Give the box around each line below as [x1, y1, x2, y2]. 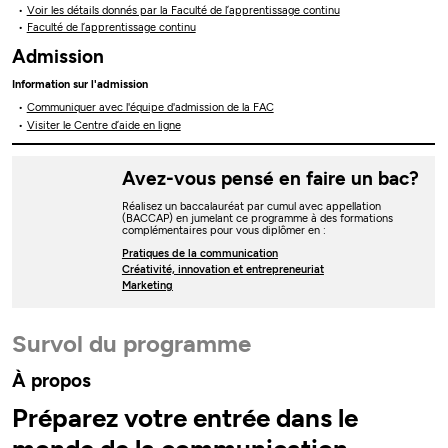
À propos [12, 368, 92, 392]
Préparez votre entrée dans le [12, 402, 359, 435]
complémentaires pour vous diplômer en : [121, 224, 326, 238]
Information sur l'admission [12, 77, 149, 91]
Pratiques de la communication [121, 247, 278, 261]
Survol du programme [12, 329, 252, 359]
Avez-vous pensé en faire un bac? [121, 166, 419, 190]
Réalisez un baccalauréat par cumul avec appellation [121, 200, 381, 214]
